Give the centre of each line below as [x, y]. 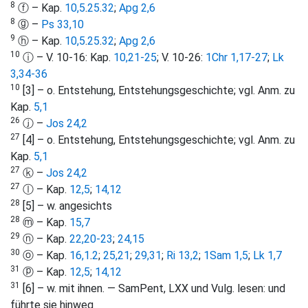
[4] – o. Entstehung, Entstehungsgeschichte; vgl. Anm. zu [157, 140]
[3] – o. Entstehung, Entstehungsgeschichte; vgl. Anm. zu [157, 91]
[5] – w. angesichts [66, 206]
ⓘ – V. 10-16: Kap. [67, 58]
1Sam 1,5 [226, 256]
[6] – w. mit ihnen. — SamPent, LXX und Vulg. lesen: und [153, 289]
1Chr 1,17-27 [236, 58]
